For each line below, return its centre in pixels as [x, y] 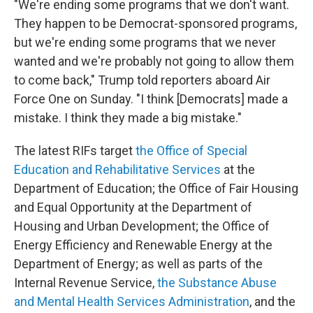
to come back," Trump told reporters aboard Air [142, 80]
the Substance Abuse [217, 283]
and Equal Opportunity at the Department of [133, 207]
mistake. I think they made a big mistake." [128, 118]
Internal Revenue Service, [86, 283]
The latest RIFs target [75, 151]
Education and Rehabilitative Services [117, 169]
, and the [272, 301]
